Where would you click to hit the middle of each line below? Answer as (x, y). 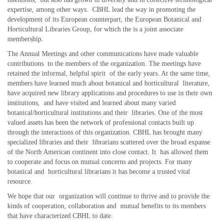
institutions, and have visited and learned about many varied (92, 103)
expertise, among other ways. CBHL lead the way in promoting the (101, 9)
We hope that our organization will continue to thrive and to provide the (109, 196)
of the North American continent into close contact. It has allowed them (108, 152)
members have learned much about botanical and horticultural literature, (109, 83)
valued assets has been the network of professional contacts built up (102, 122)
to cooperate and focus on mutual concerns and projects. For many (100, 162)
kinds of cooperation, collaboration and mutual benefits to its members (107, 206)
